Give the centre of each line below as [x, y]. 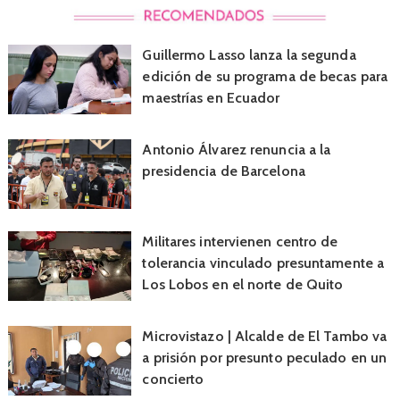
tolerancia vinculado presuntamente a [263, 263]
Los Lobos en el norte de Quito [243, 285]
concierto [173, 379]
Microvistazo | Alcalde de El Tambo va [265, 337]
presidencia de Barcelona [224, 171]
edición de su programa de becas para [265, 77]
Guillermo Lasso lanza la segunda [249, 55]
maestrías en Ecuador [211, 98]
